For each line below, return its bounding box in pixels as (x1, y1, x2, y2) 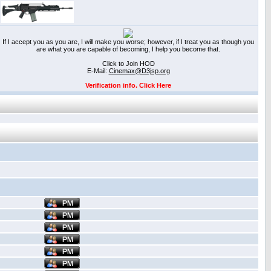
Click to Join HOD (102, 60, 155, 67)
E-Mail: (87, 67, 109, 74)
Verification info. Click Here (85, 82, 171, 89)
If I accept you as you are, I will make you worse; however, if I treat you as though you (2, 38, 254, 45)
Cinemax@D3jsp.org (108, 67, 170, 74)
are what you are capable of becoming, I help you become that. (36, 45, 220, 53)
